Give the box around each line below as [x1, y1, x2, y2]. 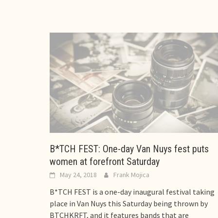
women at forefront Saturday [50, 156, 160, 168]
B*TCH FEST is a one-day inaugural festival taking [50, 187, 215, 197]
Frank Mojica [113, 170, 149, 180]
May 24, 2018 [60, 170, 97, 180]
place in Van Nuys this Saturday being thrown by [50, 199, 208, 209]
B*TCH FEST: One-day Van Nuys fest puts [50, 143, 209, 155]
